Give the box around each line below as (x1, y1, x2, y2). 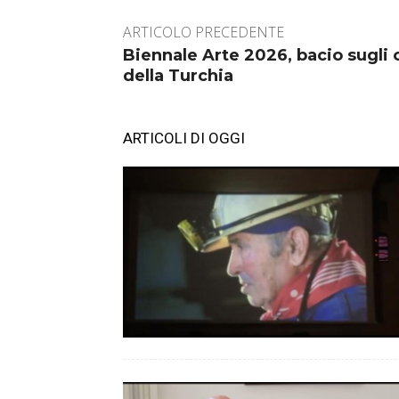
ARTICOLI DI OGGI (123, 129, 245, 148)
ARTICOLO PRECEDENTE (123, 22, 284, 43)
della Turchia (123, 66, 233, 86)
